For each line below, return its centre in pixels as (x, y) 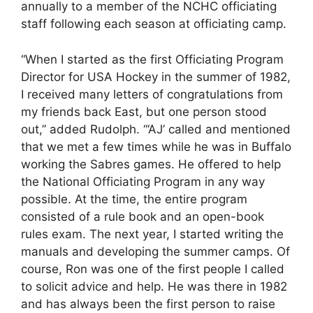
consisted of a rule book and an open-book (143, 216)
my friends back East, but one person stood (144, 111)
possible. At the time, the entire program (134, 199)
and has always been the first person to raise (148, 304)
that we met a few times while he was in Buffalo (156, 146)
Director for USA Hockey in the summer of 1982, (156, 77)
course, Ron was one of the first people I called (153, 269)
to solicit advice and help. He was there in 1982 (154, 286)
